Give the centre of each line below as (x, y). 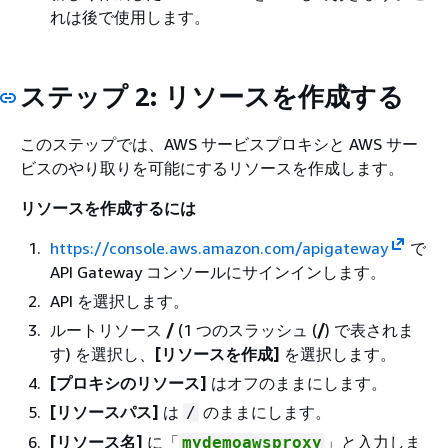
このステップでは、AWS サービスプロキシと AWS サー (219, 143)
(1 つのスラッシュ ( (245, 329)
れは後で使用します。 (130, 17)
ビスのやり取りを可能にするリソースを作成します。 (212, 167)
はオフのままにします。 (297, 382)
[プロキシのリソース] (128, 382)
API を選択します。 (119, 300)
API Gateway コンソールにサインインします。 (218, 271)
